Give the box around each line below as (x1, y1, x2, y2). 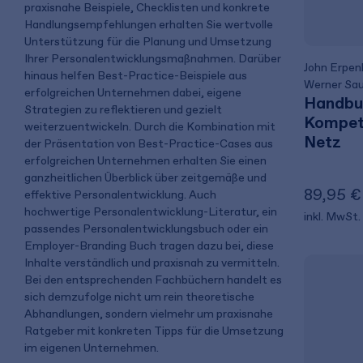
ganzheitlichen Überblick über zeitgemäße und (24, 171, 267, 186)
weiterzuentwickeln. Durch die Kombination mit (24, 120, 275, 135)
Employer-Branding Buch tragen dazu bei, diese (24, 239, 274, 254)
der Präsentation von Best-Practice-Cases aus (24, 137, 273, 152)
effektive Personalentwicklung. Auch (24, 188, 216, 203)
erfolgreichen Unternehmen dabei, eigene (24, 86, 241, 100)
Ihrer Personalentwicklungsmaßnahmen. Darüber (24, 52, 281, 66)
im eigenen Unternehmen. (24, 341, 159, 356)
